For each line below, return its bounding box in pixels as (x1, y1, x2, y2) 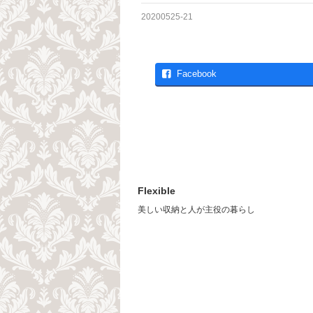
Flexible (138, 185, 175, 196)
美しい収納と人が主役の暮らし (138, 205, 255, 214)
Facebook (176, 69, 217, 79)
